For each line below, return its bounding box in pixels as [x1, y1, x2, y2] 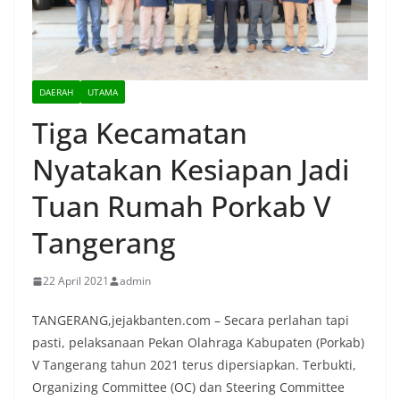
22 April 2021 [43, 273, 109, 289]
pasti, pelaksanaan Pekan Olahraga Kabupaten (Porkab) [32, 334, 364, 352]
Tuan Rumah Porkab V [32, 187, 331, 226]
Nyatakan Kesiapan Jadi [32, 150, 350, 189]
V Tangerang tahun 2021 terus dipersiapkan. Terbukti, [32, 356, 356, 374]
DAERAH [39, 86, 73, 99]
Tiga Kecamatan [32, 113, 247, 153]
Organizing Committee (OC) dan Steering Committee [32, 379, 345, 396]
